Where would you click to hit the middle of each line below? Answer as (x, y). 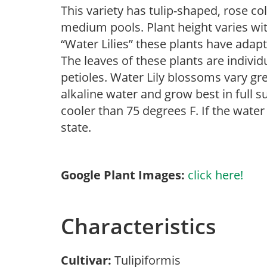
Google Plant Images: (123, 175)
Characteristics (139, 226)
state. (76, 127)
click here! (215, 175)
